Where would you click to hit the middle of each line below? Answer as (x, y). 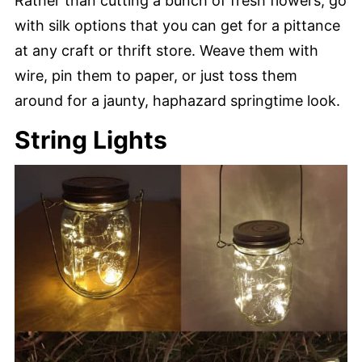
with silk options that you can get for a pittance (177, 26)
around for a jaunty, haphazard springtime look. (177, 101)
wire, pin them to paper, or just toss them (156, 76)
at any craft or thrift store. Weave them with (166, 51)
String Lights (91, 140)
